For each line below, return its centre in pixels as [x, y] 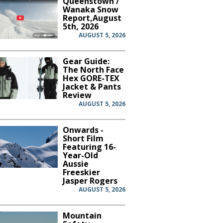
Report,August [92, 18]
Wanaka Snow [91, 9]
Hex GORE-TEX [91, 78]
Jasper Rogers [90, 180]
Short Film [83, 138]
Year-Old [81, 155]
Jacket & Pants [92, 86]
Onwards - [83, 130]
